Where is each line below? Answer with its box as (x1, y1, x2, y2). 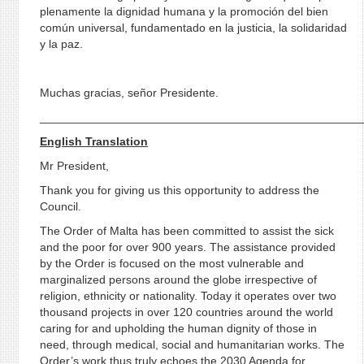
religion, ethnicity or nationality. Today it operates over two (39, 289, 336, 302)
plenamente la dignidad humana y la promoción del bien (39, 5, 328, 18)
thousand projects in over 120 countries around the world (39, 305, 333, 318)
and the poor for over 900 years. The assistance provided (39, 240, 336, 253)
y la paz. (39, 37, 83, 50)
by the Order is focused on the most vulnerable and (39, 257, 304, 270)
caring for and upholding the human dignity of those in (39, 322, 317, 335)
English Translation (39, 135, 148, 148)
